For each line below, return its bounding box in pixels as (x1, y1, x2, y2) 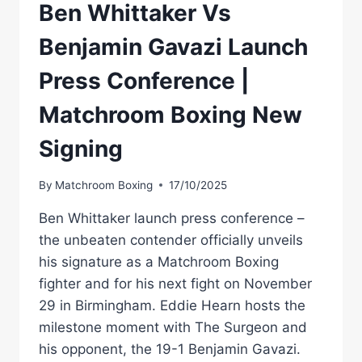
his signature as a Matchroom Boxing (39, 253, 279, 270)
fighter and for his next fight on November (39, 275, 312, 292)
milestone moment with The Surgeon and (39, 318, 307, 335)
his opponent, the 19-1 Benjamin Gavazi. (39, 340, 301, 357)
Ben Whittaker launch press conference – (39, 209, 305, 226)
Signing (39, 135, 123, 163)
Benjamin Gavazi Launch (39, 33, 308, 61)
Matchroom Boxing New (39, 101, 302, 129)
